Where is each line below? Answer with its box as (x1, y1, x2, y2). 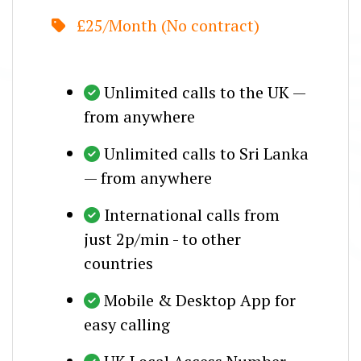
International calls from (104, 203, 280, 226)
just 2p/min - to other (84, 227, 241, 250)
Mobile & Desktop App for (104, 288, 296, 311)
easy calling (84, 313, 170, 335)
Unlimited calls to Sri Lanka (104, 142, 309, 164)
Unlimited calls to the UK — (104, 81, 305, 103)
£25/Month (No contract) (73, 14, 259, 36)
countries (84, 251, 153, 274)
